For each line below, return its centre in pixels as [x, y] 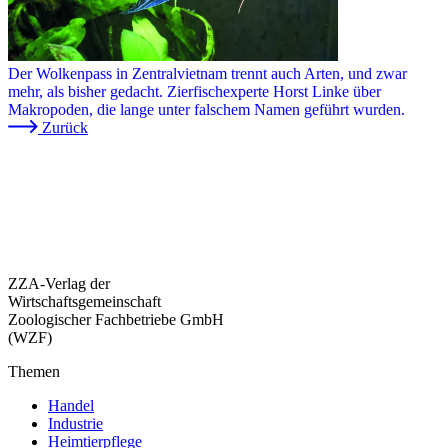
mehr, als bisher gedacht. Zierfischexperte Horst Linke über [194, 91]
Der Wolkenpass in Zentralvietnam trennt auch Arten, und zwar [207, 73]
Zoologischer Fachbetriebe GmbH [116, 319]
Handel [71, 405]
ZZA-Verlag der [59, 283]
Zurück [65, 127]
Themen [34, 371]
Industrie [75, 423]
